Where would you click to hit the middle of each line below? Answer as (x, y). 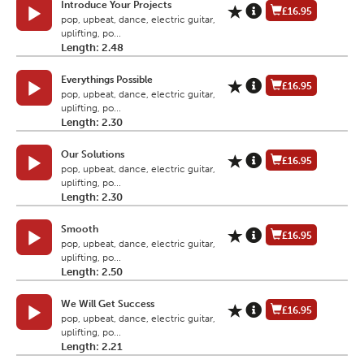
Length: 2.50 (92, 272)
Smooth (80, 230)
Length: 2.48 (92, 48)
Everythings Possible (107, 80)
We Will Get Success (108, 304)
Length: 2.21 (92, 347)
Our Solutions (93, 155)
